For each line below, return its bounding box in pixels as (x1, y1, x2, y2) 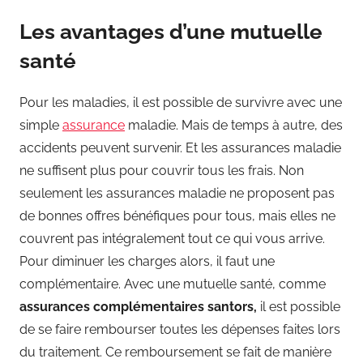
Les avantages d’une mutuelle (19, 19, 322, 44)
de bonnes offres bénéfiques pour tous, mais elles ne (19, 207, 335, 224)
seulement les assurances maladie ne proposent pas (19, 185, 335, 201)
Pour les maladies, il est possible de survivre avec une (19, 94, 342, 110)
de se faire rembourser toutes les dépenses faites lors (19, 321, 340, 337)
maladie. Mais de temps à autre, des (125, 117, 343, 133)
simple (19, 117, 62, 133)
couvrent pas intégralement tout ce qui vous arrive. (19, 230, 325, 246)
